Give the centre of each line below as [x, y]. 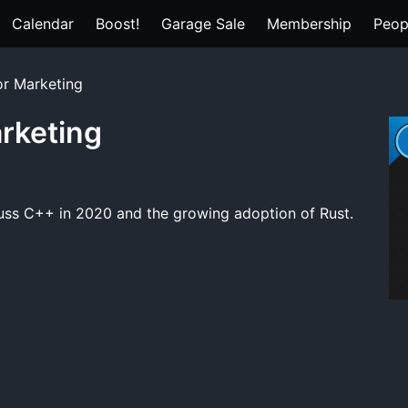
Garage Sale [203, 24]
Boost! [117, 24]
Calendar [43, 24]
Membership [309, 24]
